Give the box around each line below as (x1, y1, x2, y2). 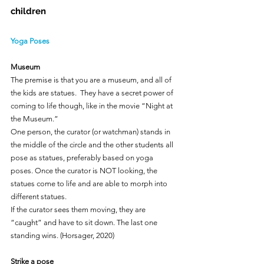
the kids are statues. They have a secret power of (11, 88, 175, 97)
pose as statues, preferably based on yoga (11, 153, 155, 162)
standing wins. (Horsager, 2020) (11, 231, 114, 240)
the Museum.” (11, 114, 58, 123)
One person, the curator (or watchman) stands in (11, 127, 172, 136)
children (11, 6, 46, 16)
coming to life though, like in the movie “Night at (11, 101, 174, 110)
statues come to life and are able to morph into (11, 179, 169, 188)
